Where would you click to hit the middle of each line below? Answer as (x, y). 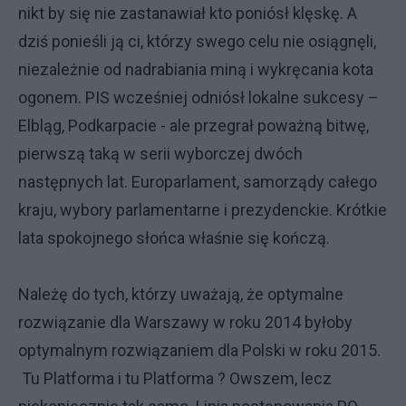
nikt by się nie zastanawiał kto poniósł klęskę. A (188, 13)
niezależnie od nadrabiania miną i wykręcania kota (196, 69)
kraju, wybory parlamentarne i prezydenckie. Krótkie (203, 210)
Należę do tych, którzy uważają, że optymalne (181, 294)
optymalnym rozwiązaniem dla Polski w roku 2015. (199, 350)
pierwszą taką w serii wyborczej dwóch (160, 154)
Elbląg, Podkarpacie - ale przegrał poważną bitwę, (193, 126)
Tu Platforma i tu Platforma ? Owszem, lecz (175, 378)
